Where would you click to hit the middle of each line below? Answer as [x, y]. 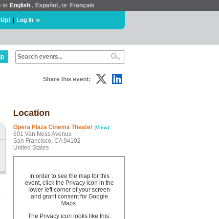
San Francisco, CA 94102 [47, 141]
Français [82, 5]
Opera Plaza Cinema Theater [53, 127]
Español [46, 5]
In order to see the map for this [69, 176]
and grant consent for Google [69, 197]
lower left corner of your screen [69, 190]
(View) [102, 127]
